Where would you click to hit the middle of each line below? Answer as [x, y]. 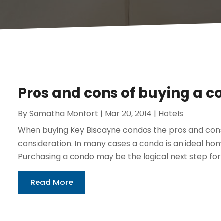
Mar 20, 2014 [128, 113]
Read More [51, 182]
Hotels [170, 113]
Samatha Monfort [63, 113]
